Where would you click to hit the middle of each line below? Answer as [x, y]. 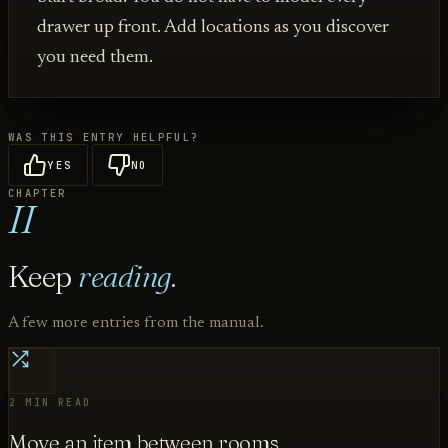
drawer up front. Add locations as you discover [213, 28]
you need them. [95, 58]
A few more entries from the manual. [136, 323]
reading [124, 276]
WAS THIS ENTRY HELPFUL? [104, 137]
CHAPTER [37, 193]
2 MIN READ [50, 403]
